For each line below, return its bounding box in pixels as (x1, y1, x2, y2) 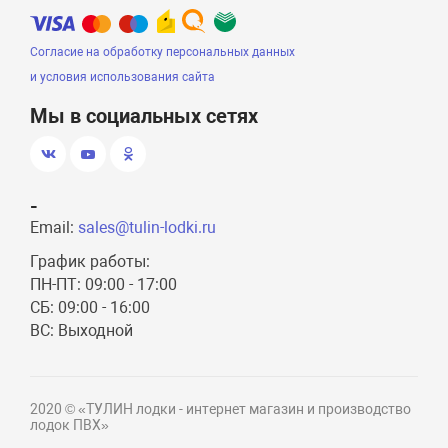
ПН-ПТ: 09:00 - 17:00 (30, 275, 178, 294)
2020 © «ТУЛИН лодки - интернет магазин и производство (30, 401, 412, 417)
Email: (30, 218, 79, 237)
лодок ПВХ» (30, 417, 110, 433)
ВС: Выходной (30, 321, 134, 340)
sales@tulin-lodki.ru (78, 218, 217, 237)
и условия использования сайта (30, 70, 216, 84)
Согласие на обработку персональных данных (30, 45, 296, 59)
